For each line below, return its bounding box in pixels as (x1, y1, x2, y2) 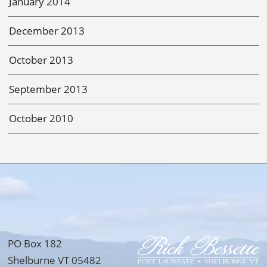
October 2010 (9, 111, 74, 125)
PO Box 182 (8, 236, 63, 250)
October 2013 (9, 52, 74, 67)
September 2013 (9, 82, 88, 96)
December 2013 (9, 23, 85, 38)
